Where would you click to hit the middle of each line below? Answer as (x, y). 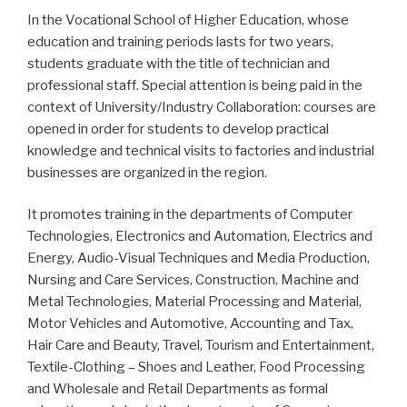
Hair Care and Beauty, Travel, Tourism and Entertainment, (201, 346)
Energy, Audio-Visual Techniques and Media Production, (199, 258)
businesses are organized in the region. (147, 172)
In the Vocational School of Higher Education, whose (188, 20)
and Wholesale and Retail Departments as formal (178, 389)
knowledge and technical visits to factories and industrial (201, 150)
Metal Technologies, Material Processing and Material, (194, 302)
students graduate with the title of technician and (179, 63)
